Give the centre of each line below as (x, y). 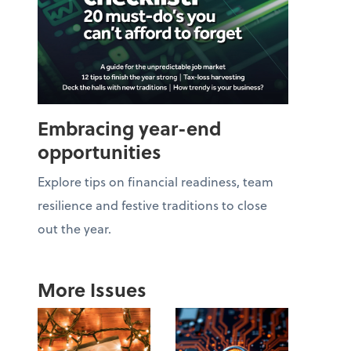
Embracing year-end (129, 128)
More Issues (92, 289)
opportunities (100, 151)
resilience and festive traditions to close (152, 204)
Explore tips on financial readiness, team (156, 181)
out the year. (74, 228)
